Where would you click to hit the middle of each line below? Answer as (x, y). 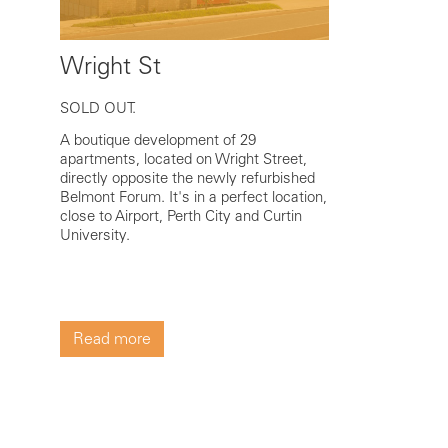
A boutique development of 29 (158, 139)
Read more (112, 338)
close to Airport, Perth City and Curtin (181, 215)
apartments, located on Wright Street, (183, 158)
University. (95, 234)
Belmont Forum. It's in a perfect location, (193, 196)
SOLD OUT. (98, 107)
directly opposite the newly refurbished (187, 177)
